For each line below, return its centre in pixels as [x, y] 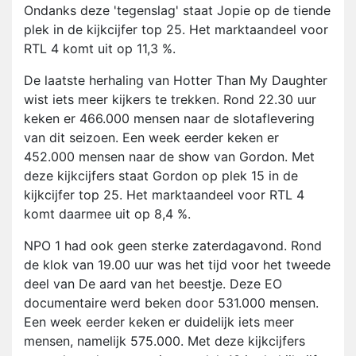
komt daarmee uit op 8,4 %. [107, 214]
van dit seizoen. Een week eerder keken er [151, 138]
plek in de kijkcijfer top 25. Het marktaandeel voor [176, 30]
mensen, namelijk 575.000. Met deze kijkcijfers [164, 341]
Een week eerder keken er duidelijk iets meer [159, 322]
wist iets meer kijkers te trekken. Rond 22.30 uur [170, 100]
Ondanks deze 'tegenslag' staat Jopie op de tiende [177, 11]
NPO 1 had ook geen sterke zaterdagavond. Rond [173, 246]
